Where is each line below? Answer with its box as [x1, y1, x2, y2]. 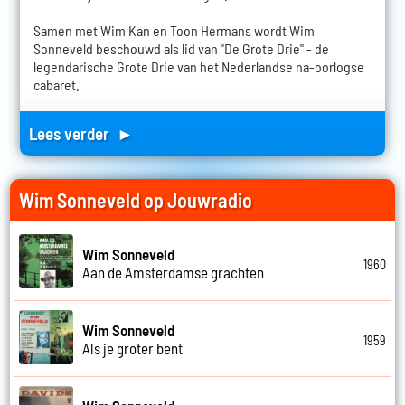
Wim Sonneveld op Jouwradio [19, 188, 253, 212]
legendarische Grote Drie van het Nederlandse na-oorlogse [33, 58, 364, 76]
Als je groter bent [82, 338, 184, 357]
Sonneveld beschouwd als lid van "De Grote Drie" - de [33, 40, 329, 58]
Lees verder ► [28, 123, 134, 145]
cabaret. [33, 76, 80, 94]
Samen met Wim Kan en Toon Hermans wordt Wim [33, 22, 315, 40]
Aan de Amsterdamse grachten [82, 262, 265, 281]
